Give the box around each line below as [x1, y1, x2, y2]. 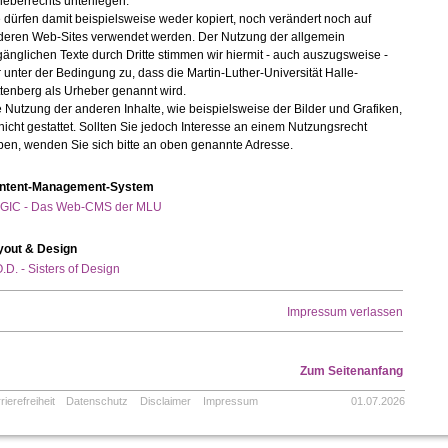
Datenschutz [66, 395, 129, 408]
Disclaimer [140, 395, 192, 408]
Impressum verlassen [286, 305, 403, 320]
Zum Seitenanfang [299, 364, 403, 379]
